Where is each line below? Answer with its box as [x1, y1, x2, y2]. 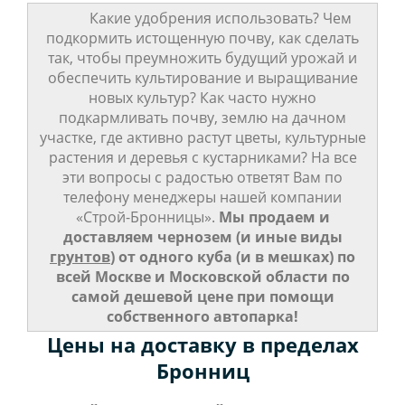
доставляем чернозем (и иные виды [62, 227, 343, 248]
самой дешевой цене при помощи [71, 287, 334, 307]
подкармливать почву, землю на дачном [59, 108, 346, 128]
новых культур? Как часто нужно [89, 88, 316, 108]
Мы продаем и [214, 207, 330, 228]
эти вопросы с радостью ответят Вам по [62, 167, 343, 188]
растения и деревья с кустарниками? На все [48, 147, 357, 168]
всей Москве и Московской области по [55, 267, 350, 287]
